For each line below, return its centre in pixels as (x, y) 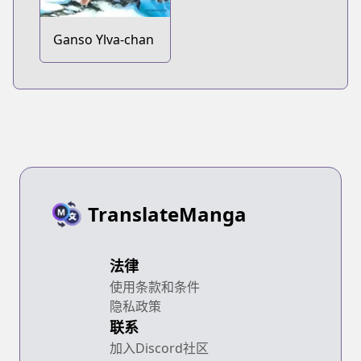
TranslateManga (167, 214)
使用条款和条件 (155, 287)
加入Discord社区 (159, 349)
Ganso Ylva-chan (104, 40)
